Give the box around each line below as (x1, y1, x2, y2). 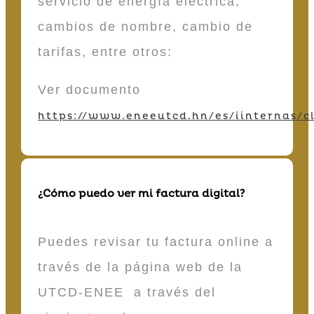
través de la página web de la (38, 260, 243, 275)
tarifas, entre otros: (38, 44, 177, 59)
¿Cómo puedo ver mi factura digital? (38, 186, 245, 200)
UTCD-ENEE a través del (38, 285, 216, 300)
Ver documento (38, 82, 141, 97)
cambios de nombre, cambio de (38, 19, 253, 34)
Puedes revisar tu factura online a (38, 235, 273, 250)
